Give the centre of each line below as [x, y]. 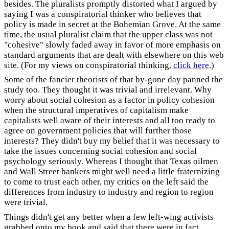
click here [191, 65]
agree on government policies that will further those [98, 131]
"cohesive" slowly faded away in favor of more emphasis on [112, 44]
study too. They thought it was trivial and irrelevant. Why [108, 90]
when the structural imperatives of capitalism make [96, 110]
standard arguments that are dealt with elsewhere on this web [114, 55]
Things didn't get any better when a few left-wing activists [109, 217]
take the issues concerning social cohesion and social [100, 151]
